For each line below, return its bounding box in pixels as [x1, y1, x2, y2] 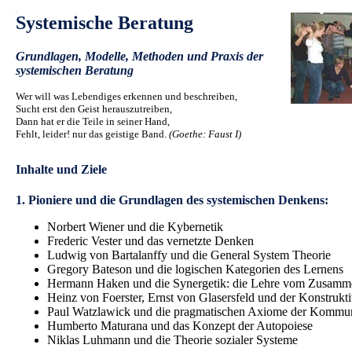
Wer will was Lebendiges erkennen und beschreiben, [16, 90, 237, 102]
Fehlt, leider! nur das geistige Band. [16, 127, 169, 140]
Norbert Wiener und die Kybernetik [47, 220, 223, 234]
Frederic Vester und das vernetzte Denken [47, 234, 254, 248]
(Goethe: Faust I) [169, 127, 241, 140]
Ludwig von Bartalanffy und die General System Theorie [47, 248, 331, 262]
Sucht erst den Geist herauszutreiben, [16, 102, 172, 115]
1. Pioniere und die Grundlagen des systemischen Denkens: [16, 193, 328, 207]
